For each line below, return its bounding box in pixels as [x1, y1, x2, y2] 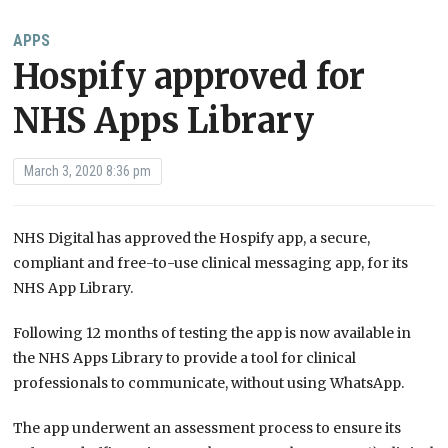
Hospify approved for [13, 56, 366, 99]
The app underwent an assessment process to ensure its [13, 419, 402, 438]
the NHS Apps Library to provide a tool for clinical [13, 349, 357, 368]
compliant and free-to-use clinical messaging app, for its [13, 254, 409, 273]
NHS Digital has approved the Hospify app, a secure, [13, 229, 371, 248]
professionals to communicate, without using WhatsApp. [13, 374, 405, 393]
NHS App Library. [13, 279, 134, 298]
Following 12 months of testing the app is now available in [13, 324, 412, 343]
